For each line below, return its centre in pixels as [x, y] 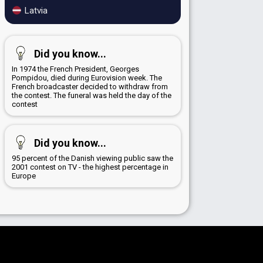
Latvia [35, 11]
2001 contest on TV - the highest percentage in [90, 167]
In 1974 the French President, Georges [75, 69]
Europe [24, 176]
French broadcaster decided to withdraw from [90, 87]
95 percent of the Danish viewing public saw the [92, 159]
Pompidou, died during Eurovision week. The [87, 78]
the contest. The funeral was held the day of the [92, 96]
